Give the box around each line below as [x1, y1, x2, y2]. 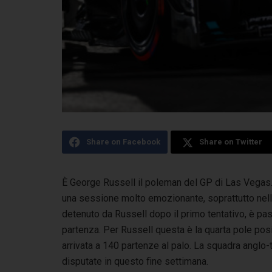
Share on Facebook [86, 137, 160, 147]
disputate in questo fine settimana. [62, 256, 208, 268]
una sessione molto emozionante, [62, 192, 208, 205]
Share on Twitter [199, 137, 262, 147]
